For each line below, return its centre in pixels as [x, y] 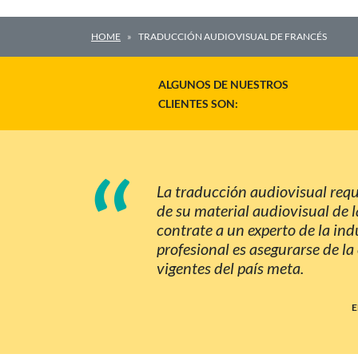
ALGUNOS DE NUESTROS [223, 84]
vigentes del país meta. [230, 267]
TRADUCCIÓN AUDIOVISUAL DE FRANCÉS [233, 36]
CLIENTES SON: [198, 103]
